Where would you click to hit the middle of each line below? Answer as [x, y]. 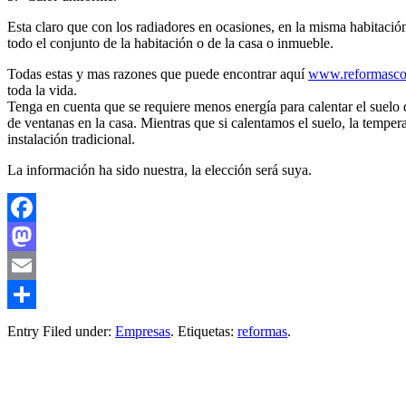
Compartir [36, 324]
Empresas [143, 332]
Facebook [35, 237]
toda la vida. [42, 91]
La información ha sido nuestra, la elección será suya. [159, 170]
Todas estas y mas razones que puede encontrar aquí [158, 74]
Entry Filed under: [61, 332]
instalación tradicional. [71, 140]
